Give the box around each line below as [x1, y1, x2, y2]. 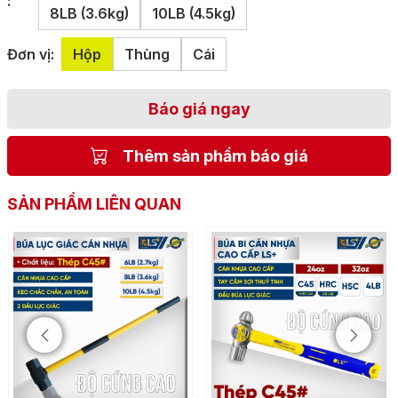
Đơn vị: [7, 44, 54, 63]
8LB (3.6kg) [49, 4, 129, 22]
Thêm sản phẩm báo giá [122, 146, 308, 165]
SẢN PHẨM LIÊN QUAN [7, 194, 181, 213]
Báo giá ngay [147, 99, 251, 118]
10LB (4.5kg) [151, 4, 235, 22]
